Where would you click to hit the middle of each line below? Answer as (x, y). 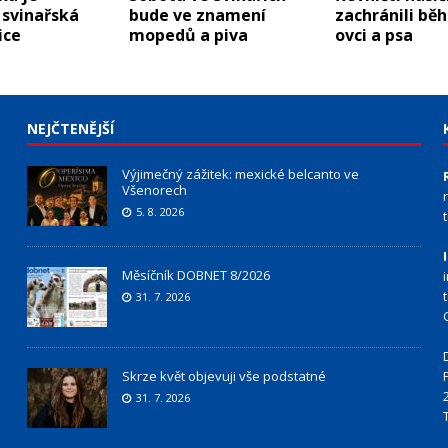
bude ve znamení (197, 15)
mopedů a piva (188, 35)
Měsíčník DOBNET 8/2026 (195, 275)
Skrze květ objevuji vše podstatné (223, 376)
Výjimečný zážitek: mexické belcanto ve (240, 174)
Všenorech (154, 190)
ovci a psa (373, 35)
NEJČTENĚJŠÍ (70, 129)
